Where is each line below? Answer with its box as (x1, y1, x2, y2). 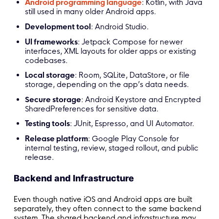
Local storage (25, 70, 75, 80)
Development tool (25, 22, 91, 32)
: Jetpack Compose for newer (78, 37, 183, 46)
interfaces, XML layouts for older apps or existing (25, 46, 197, 56)
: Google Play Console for (88, 134, 179, 144)
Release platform (25, 134, 88, 144)
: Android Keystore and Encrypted (81, 94, 201, 104)
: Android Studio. (91, 22, 149, 32)
